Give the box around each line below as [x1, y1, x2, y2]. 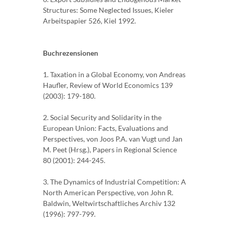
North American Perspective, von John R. [43, 188, 173, 197]
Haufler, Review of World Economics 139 [43, 81, 173, 90]
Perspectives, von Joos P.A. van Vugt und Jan [43, 134, 182, 144]
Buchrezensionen [43, 49, 98, 58]
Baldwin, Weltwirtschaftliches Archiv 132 [43, 199, 175, 208]
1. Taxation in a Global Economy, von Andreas [43, 70, 186, 79]
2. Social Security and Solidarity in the [43, 113, 162, 122]
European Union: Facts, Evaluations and [43, 124, 168, 133]
